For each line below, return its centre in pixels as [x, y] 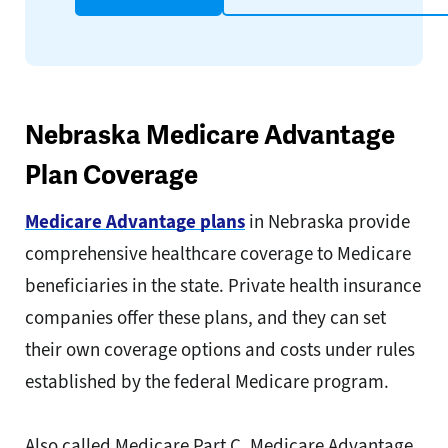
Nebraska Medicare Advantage [210, 136]
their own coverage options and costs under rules [220, 350]
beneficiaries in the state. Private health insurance [223, 286]
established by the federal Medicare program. [207, 382]
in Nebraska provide [327, 222]
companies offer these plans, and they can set [205, 318]
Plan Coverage [111, 176]
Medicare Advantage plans [135, 222]
